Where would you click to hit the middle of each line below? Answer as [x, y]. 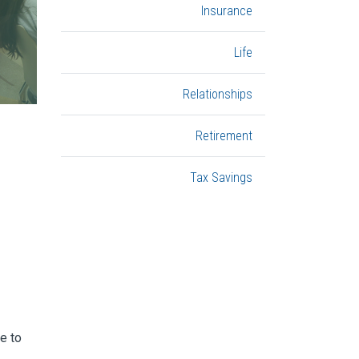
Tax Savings [221, 177]
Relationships [218, 94]
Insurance [227, 11]
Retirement [224, 136]
